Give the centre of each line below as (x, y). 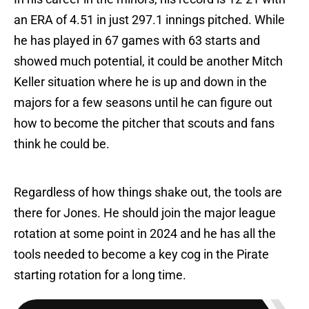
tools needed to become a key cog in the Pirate (141, 255)
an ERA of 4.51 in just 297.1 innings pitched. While (149, 20)
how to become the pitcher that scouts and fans (144, 123)
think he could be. (62, 144)
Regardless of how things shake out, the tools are (148, 192)
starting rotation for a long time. (100, 275)
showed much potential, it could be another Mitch (148, 61)
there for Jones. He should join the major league (145, 213)
